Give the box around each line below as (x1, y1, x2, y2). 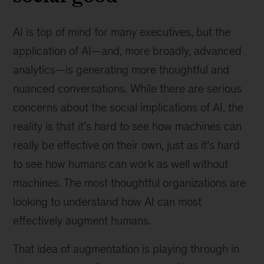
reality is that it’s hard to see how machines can (13, 120, 242, 133)
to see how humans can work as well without (13, 157, 229, 170)
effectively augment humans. (13, 214, 151, 227)
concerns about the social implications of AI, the (13, 101, 244, 114)
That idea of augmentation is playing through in (13, 242, 240, 255)
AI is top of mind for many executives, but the (13, 25, 231, 38)
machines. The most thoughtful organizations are (13, 176, 246, 189)
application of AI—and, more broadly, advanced (13, 44, 242, 57)
